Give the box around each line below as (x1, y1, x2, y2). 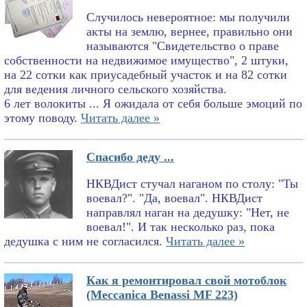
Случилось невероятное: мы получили (86, 10, 290, 25)
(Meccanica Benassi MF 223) (86, 288, 238, 302)
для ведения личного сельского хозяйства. (4, 82, 227, 97)
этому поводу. (4, 111, 81, 125)
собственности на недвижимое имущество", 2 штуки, (4, 53, 288, 68)
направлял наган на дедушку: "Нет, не (86, 206, 289, 220)
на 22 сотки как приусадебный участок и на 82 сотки (4, 68, 287, 82)
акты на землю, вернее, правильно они (86, 25, 293, 39)
